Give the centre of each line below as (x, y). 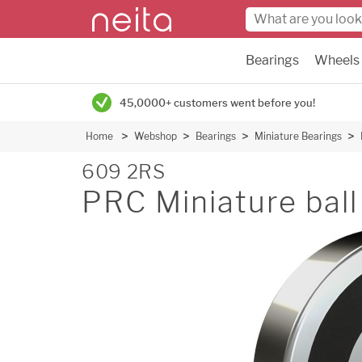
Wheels (337, 60)
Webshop (156, 136)
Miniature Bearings (298, 136)
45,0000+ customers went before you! (217, 103)
